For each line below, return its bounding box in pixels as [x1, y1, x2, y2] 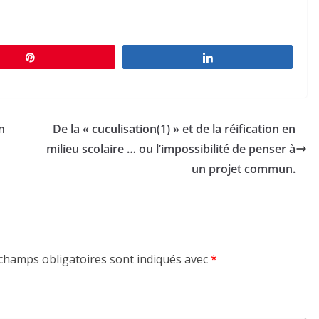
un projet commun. [192, 160, 296, 177]
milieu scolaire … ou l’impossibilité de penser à [46, 140, 296, 157]
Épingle [45, 51, 77, 62]
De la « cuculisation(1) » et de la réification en [53, 120, 296, 137]
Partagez [222, 51, 260, 62]
